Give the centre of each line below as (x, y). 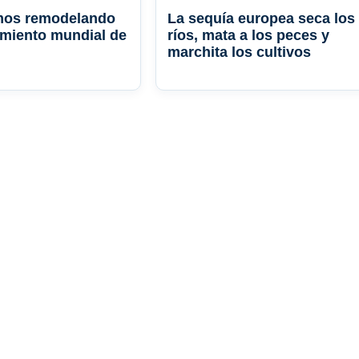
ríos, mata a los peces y (248, 36)
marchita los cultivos (239, 52)
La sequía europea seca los (261, 19)
